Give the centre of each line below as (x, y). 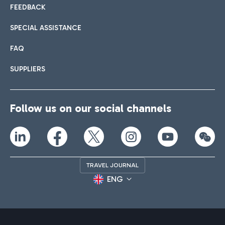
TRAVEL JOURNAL (113, 165)
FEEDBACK (28, 8)
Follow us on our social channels (91, 108)
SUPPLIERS (28, 69)
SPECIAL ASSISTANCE (46, 28)
